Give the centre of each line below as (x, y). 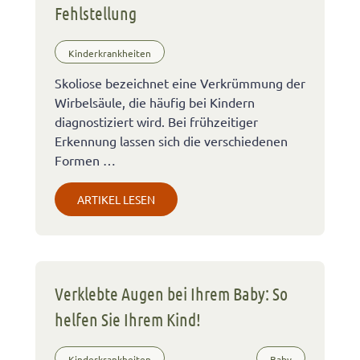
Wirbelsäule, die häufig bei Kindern (155, 102)
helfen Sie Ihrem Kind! (128, 319)
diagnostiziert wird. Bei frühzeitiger (156, 121)
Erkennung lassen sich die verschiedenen (171, 140)
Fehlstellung (96, 12)
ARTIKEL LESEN (116, 199)
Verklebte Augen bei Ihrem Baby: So (171, 293)
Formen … (85, 160)
